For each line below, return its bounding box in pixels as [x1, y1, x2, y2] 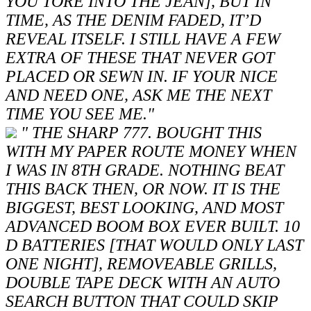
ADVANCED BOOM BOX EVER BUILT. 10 [6, 217, 300, 236]
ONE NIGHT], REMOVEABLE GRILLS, [6, 255, 277, 274]
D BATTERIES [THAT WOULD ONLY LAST [6, 236, 303, 255]
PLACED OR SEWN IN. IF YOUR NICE [6, 67, 278, 86]
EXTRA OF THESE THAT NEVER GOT [6, 49, 274, 67]
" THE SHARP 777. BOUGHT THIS [21, 124, 262, 142]
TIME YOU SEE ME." [6, 105, 154, 124]
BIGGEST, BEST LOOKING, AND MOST [6, 199, 283, 217]
